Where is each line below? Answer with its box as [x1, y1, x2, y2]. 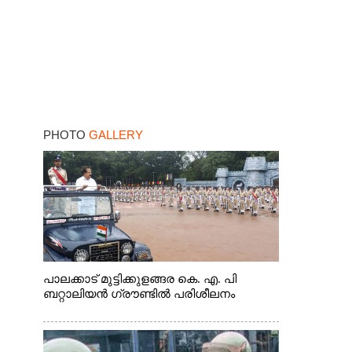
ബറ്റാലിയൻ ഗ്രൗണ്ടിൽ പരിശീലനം [42, 288, 235, 300]
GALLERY [88, 128, 143, 141]
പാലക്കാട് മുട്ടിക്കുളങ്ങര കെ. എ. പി [42, 273, 236, 285]
